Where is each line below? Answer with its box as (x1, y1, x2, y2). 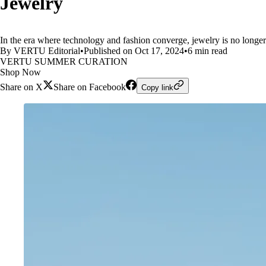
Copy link (141, 83, 173, 92)
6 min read (188, 46, 227, 56)
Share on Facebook (53, 82, 126, 92)
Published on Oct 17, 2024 (84, 46, 184, 56)
